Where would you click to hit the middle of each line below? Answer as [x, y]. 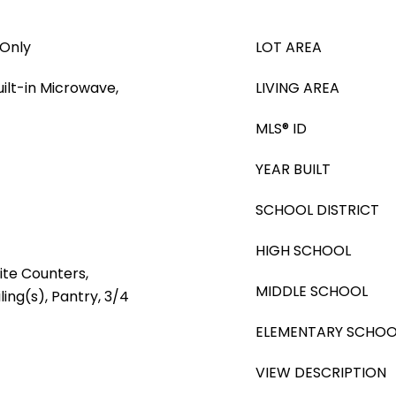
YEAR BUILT [293, 169]
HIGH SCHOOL [303, 251]
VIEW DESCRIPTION [321, 373]
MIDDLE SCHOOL [312, 291]
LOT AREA [289, 47]
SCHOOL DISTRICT [317, 210]
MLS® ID [281, 129]
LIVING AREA [297, 88]
